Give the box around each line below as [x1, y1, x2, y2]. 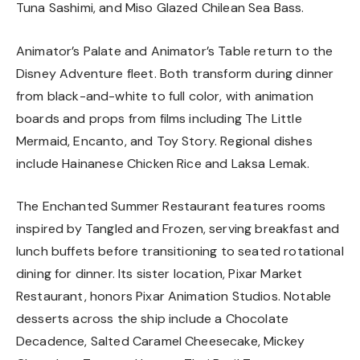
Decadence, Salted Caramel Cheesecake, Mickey [16, 333, 305, 350]
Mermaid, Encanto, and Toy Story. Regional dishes [16, 132, 313, 149]
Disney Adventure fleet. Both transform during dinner [16, 64, 334, 82]
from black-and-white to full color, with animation [16, 87, 314, 104]
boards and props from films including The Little [16, 109, 302, 127]
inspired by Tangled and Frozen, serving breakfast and [16, 220, 340, 238]
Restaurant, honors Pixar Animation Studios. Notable [16, 288, 332, 305]
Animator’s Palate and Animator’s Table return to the [16, 42, 333, 59]
